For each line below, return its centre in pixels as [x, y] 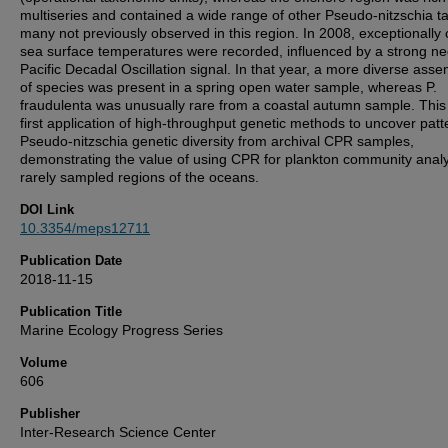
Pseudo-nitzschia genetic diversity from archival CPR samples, [217, 141]
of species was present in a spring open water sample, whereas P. [228, 87]
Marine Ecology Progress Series [121, 330]
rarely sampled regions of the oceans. [139, 177]
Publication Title [71, 311]
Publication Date [71, 260]
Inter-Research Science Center [118, 432]
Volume [43, 362]
